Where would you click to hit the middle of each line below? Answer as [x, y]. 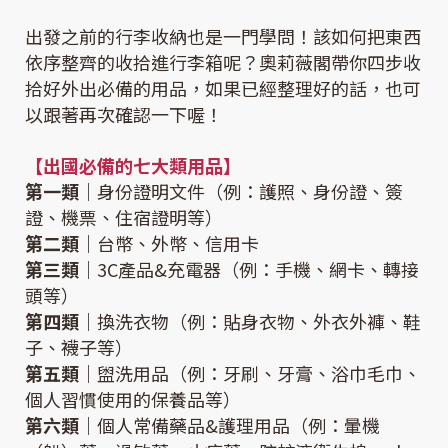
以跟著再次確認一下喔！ [124, 114]
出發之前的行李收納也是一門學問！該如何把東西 [223, 36]
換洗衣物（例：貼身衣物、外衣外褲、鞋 [259, 321]
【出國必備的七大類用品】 [133, 165]
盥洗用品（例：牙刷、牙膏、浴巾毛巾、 [259, 373]
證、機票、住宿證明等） [124, 217]
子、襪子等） [79, 347]
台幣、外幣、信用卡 [178, 243]
